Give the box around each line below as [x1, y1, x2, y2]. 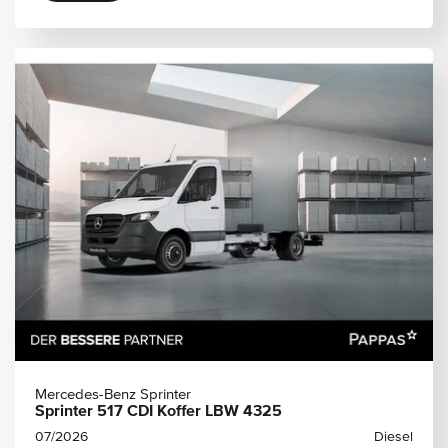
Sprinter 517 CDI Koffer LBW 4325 [35, 404, 282, 420]
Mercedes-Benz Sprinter [35, 387, 191, 402]
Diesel [374, 430, 413, 444]
